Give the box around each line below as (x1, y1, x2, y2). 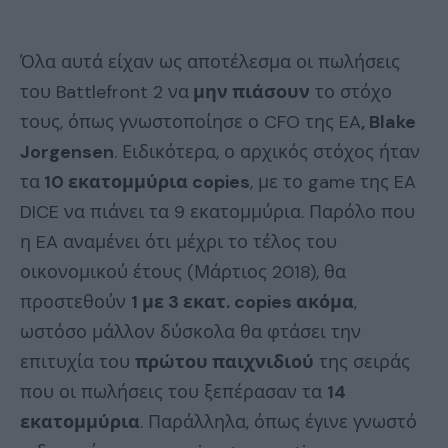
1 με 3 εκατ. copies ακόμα (131, 290, 354, 315)
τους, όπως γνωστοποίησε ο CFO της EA (20, 110, 361, 135)
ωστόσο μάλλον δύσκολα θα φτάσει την (20, 320, 361, 345)
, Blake (361, 110, 416, 135)
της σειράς (314, 350, 410, 375)
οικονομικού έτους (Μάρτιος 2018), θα (20, 260, 346, 285)
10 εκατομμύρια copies (40, 170, 250, 195)
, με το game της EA (250, 170, 416, 195)
